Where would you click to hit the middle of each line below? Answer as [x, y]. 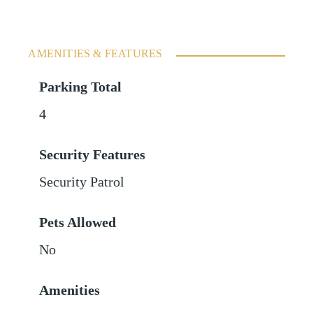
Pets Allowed [78, 222]
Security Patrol [82, 182]
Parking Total [81, 87]
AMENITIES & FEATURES [95, 53]
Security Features [93, 154]
